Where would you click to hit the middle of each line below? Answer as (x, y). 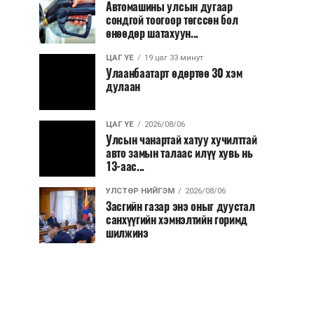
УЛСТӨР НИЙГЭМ (140, 191)
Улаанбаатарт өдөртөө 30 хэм (174, 73)
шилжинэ (127, 233)
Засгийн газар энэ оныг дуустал (180, 206)
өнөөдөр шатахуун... (152, 33)
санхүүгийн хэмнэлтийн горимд (177, 220)
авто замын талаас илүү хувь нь (179, 153)
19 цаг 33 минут (174, 58)
